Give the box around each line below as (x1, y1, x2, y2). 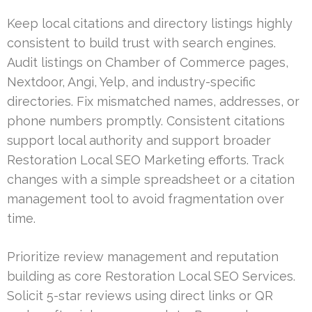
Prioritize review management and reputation (7, 249, 279, 264)
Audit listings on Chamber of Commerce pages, (7, 54, 288, 70)
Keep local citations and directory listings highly (7, 15, 292, 31)
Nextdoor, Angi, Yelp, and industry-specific (7, 74, 256, 89)
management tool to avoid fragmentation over (7, 191, 284, 206)
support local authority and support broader (7, 132, 271, 148)
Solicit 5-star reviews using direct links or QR (7, 288, 273, 303)
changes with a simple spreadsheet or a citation (7, 171, 295, 187)
